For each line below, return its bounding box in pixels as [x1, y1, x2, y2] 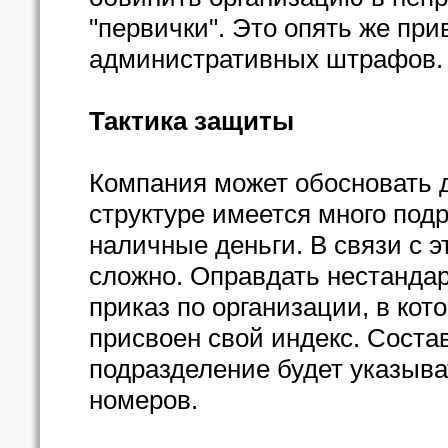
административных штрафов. [89, 44, 443, 74]
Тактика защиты [89, 106, 294, 136]
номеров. [89, 385, 198, 415]
